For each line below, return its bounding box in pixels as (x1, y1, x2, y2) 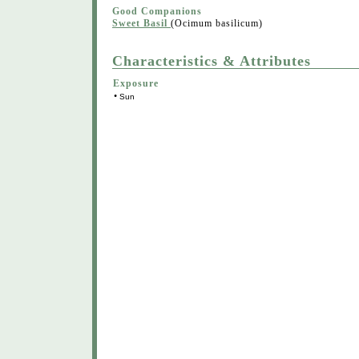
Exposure (113, 78, 159, 89)
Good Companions (112, 6, 202, 17)
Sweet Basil (112, 18, 167, 29)
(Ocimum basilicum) (171, 18, 263, 29)
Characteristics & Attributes (112, 53, 311, 69)
